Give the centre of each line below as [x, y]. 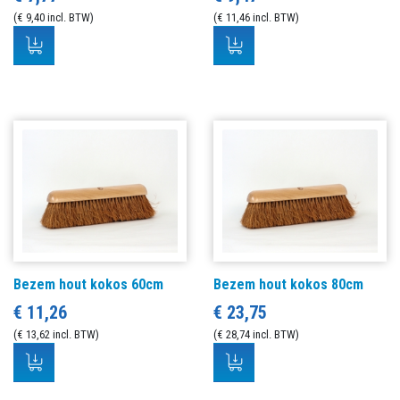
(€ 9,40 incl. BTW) [54, 18]
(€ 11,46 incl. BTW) [256, 18]
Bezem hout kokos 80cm [288, 284]
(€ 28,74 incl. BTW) [256, 334]
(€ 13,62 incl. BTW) [56, 334]
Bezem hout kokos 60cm [88, 284]
